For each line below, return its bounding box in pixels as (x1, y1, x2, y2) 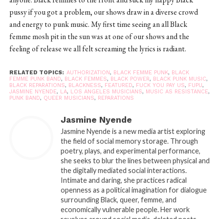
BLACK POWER (110, 75, 150, 82)
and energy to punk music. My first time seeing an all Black (9, 19, 187, 29)
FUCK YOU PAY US (135, 82, 185, 88)
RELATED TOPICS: (9, 69, 64, 76)
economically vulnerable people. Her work (60, 205, 190, 214)
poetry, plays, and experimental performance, (60, 146, 200, 155)
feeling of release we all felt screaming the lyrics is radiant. (9, 43, 186, 54)
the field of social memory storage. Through (60, 136, 198, 145)
